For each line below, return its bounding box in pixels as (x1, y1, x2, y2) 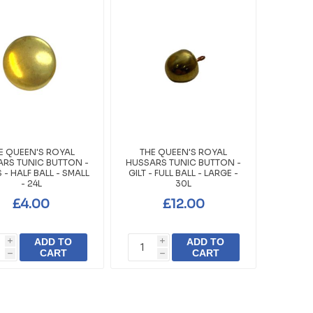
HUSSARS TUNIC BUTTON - (126, 157, 242, 168)
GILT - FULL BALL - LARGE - (129, 168, 239, 179)
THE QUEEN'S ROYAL (140, 147, 228, 158)
